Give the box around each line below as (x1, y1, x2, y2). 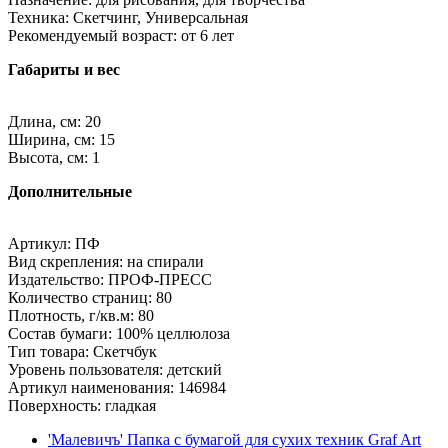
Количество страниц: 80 (8, 288, 172, 306)
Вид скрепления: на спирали (8, 252, 204, 270)
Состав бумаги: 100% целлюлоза (8, 324, 230, 342)
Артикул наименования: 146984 (8, 378, 226, 396)
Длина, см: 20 (8, 112, 101, 130)
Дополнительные (8, 182, 132, 200)
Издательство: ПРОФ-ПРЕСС (8, 270, 212, 288)
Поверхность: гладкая (8, 396, 156, 414)
